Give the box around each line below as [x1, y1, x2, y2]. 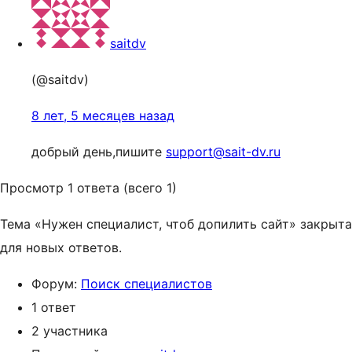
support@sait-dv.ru [166, 144, 280, 159]
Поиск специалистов [81, 276, 212, 291]
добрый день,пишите [31, 144, 166, 159]
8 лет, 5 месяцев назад [31, 108, 174, 123]
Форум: [31, 276, 81, 291]
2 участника [31, 323, 108, 339]
